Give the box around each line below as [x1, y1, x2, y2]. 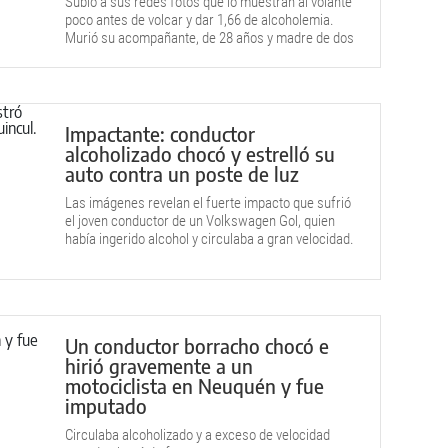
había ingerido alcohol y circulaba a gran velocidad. [65, 230, 354, 248]
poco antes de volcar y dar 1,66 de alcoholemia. [65, 11, 334, 29]
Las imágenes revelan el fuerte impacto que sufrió [65, 194, 351, 212]
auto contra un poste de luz [65, 161, 299, 186]
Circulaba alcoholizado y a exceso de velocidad [65, 426, 330, 444]
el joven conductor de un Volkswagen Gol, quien [65, 212, 335, 230]
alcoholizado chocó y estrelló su [65, 141, 335, 166]
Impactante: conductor [65, 121, 255, 146]
